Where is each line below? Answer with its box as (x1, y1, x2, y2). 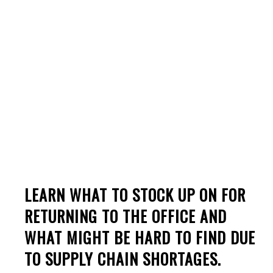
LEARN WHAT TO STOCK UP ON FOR (24, 183, 246, 206)
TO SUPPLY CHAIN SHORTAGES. (24, 247, 221, 270)
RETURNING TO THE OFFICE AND (24, 204, 227, 227)
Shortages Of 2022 (23, 35, 250, 65)
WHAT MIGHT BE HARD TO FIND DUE (24, 225, 255, 249)
